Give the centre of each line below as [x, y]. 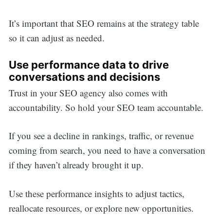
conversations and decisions [84, 77]
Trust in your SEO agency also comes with [88, 92]
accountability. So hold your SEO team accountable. [107, 107]
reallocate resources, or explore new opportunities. [102, 208]
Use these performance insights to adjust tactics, [96, 193]
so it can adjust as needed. [58, 37]
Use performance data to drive [89, 65]
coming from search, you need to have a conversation [107, 150]
